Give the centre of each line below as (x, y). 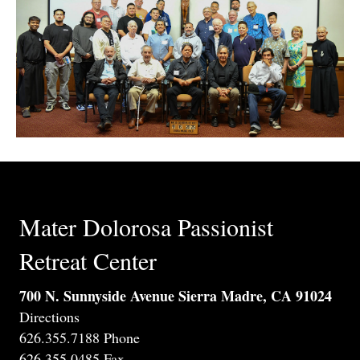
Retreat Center (88, 260)
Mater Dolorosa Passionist (146, 226)
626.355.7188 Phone (80, 337)
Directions (49, 316)
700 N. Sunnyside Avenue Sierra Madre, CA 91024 (176, 295)
